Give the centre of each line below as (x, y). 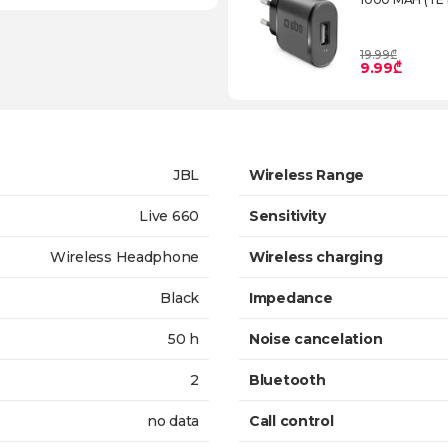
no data (172, 421)
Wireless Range (307, 175)
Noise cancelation (316, 339)
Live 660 (169, 216)
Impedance (291, 298)
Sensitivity (287, 216)
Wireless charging (316, 257)
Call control (291, 421)
